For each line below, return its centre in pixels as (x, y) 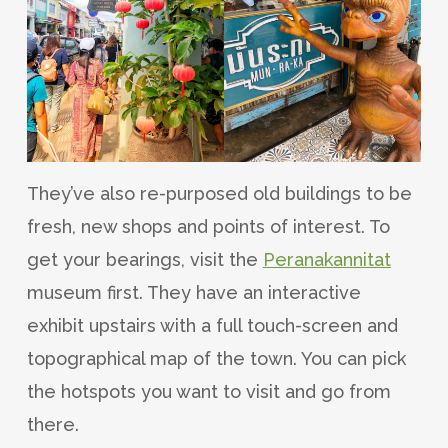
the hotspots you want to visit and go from (208, 391)
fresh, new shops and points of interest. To (208, 226)
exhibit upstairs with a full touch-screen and (212, 325)
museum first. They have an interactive (193, 292)
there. (52, 424)
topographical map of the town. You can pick (216, 358)
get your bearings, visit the (144, 259)
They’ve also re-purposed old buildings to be (219, 193)
